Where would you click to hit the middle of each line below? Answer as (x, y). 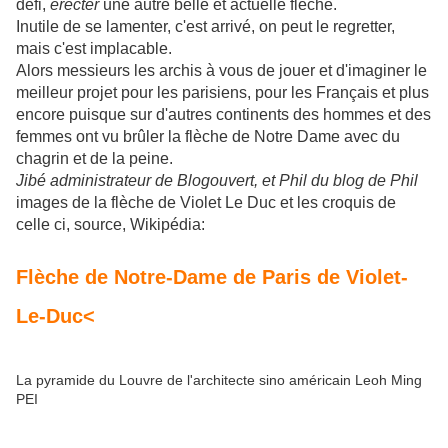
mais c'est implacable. (94, 49)
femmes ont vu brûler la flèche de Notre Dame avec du (208, 137)
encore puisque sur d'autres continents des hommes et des (223, 115)
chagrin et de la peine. (94, 159)
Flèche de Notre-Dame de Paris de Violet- (212, 276)
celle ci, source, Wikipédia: (110, 225)
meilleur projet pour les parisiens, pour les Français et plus (222, 93)
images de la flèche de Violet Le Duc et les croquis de (206, 203)
